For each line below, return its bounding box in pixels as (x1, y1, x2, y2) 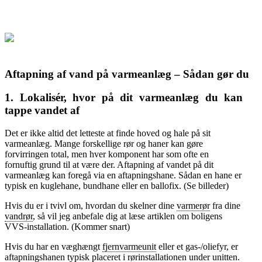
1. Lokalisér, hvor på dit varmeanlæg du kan (5, 91, 243, 104)
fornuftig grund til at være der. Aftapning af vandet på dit (5, 160, 213, 170)
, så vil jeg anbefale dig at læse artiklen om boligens (33, 211, 222, 222)
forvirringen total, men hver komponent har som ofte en (5, 149, 209, 160)
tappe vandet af (5, 104, 80, 117)
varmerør (177, 201, 210, 211)
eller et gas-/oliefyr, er (156, 242, 238, 252)
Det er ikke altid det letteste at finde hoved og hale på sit (5, 128, 211, 139)
